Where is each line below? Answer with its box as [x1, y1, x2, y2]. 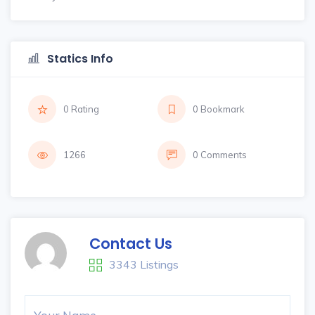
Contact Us [89, 233, 172, 254]
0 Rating [63, 103, 99, 115]
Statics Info [44, 51, 113, 67]
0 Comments [193, 149, 247, 160]
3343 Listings [109, 257, 179, 271]
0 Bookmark [193, 103, 245, 115]
